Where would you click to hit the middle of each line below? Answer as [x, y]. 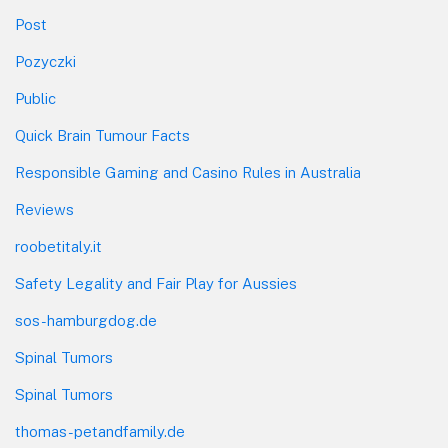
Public [35, 99]
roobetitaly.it [58, 247]
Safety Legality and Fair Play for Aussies [156, 284]
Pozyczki [45, 62]
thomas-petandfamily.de [100, 432]
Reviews [44, 210]
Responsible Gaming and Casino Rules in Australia [188, 173]
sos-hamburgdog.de [86, 321]
